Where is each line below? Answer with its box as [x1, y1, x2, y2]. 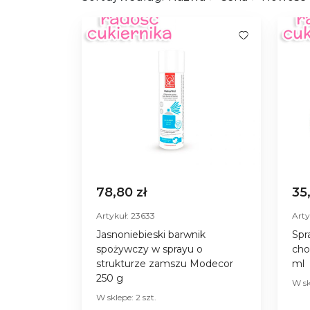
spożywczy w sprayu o [96, 242, 203, 255]
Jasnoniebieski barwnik [96, 228, 206, 241]
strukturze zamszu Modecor [96, 257, 233, 270]
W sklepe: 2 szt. [96, 291, 156, 302]
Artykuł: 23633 [96, 210, 155, 221]
